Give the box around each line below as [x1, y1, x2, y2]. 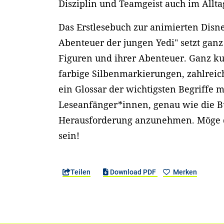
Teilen [70, 168, 91, 176]
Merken [171, 168, 197, 176]
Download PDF [108, 168, 157, 176]
